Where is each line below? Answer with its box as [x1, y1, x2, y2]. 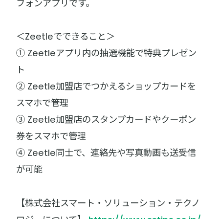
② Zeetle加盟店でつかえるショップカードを [16, 80, 197, 93]
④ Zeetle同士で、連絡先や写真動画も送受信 [16, 147, 197, 159]
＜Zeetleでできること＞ [16, 30, 115, 43]
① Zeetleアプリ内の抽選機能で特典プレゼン [16, 47, 197, 60]
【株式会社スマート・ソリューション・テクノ [16, 197, 200, 209]
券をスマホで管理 [16, 130, 87, 143]
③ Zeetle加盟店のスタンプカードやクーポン [16, 113, 197, 126]
